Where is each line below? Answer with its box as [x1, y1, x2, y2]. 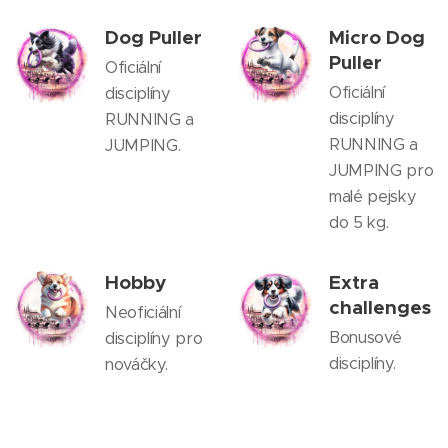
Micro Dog [329, 25, 425, 50]
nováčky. [105, 354, 168, 375]
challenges [329, 295, 431, 320]
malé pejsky [329, 186, 417, 207]
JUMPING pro [329, 160, 434, 181]
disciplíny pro [105, 328, 203, 349]
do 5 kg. [329, 212, 389, 233]
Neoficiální [105, 302, 181, 323]
